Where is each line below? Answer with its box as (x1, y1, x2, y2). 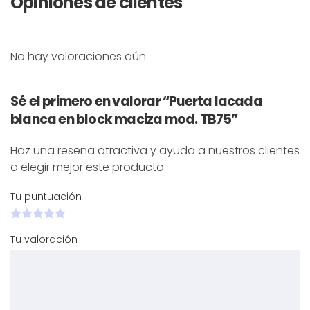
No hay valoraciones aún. (10, 48, 148, 64)
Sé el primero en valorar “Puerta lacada (10, 91, 262, 111)
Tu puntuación (10, 189, 84, 203)
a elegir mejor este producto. (10, 158, 166, 175)
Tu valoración (10, 232, 80, 246)
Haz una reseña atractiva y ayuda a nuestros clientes (10, 142, 300, 158)
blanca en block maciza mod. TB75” (10, 109, 238, 129)
